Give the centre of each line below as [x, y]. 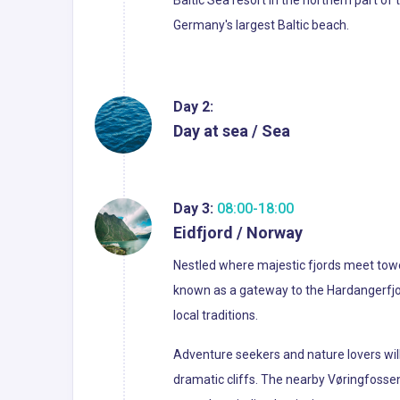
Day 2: [193, 107]
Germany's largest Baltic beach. [261, 25]
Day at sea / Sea [232, 131]
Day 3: [193, 208]
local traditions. [216, 315]
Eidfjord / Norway [238, 233]
